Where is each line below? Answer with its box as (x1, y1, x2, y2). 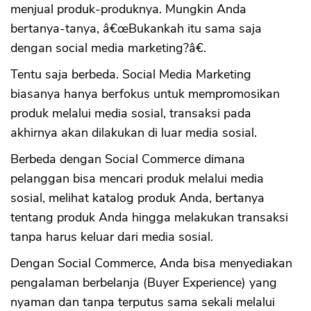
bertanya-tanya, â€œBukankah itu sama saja (10, 20, 262, 37)
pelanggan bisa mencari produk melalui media (10, 170, 264, 187)
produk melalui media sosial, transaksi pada (10, 105, 251, 122)
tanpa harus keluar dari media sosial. (10, 228, 217, 246)
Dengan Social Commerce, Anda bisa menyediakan (10, 255, 292, 272)
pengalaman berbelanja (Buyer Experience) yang (10, 274, 277, 292)
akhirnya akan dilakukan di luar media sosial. (10, 124, 257, 142)
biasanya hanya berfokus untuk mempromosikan (10, 85, 280, 103)
